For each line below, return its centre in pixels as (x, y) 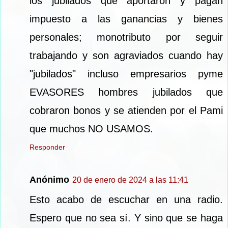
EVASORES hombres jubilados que (126, 92)
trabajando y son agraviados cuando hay (126, 55)
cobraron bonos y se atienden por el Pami (126, 110)
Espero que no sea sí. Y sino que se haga (126, 218)
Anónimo (49, 179)
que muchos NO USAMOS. (91, 129)
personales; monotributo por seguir (126, 37)
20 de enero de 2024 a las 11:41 (130, 180)
